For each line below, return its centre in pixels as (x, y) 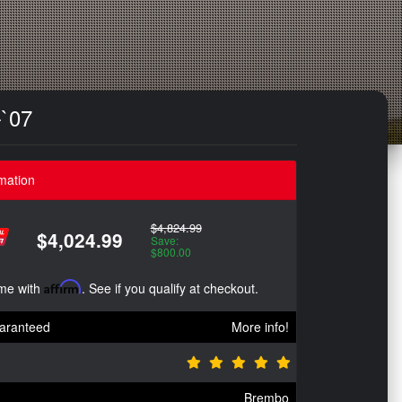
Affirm (63, 287)
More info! (260, 327)
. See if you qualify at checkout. (170, 288)
